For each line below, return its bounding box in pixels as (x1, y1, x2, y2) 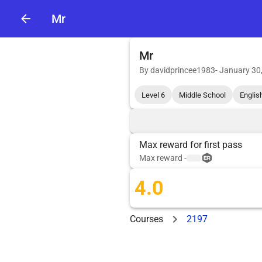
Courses (130, 213, 163, 225)
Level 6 (142, 90, 165, 99)
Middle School (179, 90, 226, 99)
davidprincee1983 (150, 65, 215, 75)
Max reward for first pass (139, 139, 242, 151)
